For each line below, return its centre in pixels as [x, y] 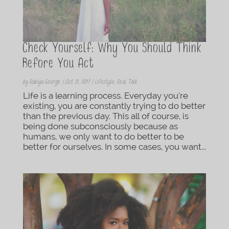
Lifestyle [105, 83]
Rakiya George [45, 83]
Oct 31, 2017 [77, 83]
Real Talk [127, 83]
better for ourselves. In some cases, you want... [114, 146]
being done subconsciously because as [100, 126]
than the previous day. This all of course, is [106, 116]
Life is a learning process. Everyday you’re [105, 95]
